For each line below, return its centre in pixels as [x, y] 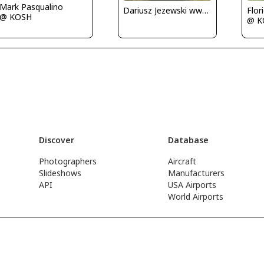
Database [189, 140]
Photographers [67, 161]
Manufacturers [197, 173]
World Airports [196, 197]
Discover [56, 140]
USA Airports [192, 185]
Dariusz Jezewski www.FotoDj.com [205, 11]
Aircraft [182, 161]
